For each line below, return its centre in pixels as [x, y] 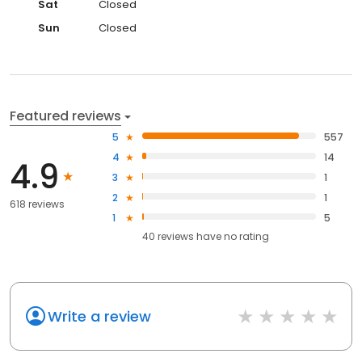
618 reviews [37, 204]
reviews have [190, 237]
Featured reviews [65, 116]
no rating [247, 237]
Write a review [99, 317]
